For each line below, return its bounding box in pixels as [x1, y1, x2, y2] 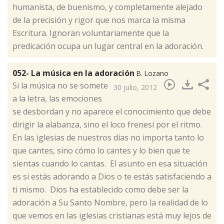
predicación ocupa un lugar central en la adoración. [12, 40, 203, 52]
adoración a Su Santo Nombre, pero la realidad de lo [12, 197, 208, 208]
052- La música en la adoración [12, 67, 136, 79]
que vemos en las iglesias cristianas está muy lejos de [12, 210, 211, 221]
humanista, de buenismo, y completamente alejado [12, 1, 202, 13]
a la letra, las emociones [12, 93, 102, 104]
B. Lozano [136, 68, 168, 78]
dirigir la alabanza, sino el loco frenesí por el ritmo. [12, 119, 202, 130]
